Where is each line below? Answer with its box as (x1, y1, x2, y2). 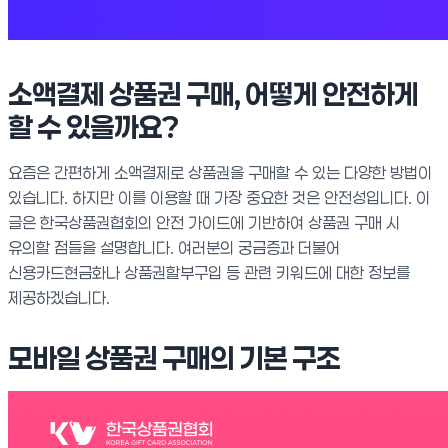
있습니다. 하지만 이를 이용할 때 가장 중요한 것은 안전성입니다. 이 (8, 188, 430, 207)
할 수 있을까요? (8, 111, 179, 144)
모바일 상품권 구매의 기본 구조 (8, 342, 340, 375)
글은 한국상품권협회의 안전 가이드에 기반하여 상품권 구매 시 (8, 213, 400, 232)
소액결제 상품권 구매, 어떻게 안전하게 (8, 78, 418, 111)
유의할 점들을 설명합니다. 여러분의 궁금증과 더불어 (8, 238, 340, 257)
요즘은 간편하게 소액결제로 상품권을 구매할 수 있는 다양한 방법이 (8, 163, 432, 182)
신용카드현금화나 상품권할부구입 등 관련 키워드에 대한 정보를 (8, 263, 410, 282)
